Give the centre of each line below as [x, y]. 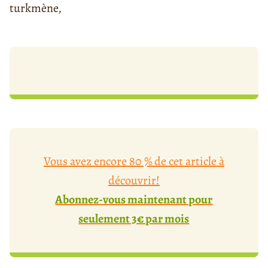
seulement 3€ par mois [134, 219]
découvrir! [134, 181]
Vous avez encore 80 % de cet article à [134, 162]
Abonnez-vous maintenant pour [134, 200]
